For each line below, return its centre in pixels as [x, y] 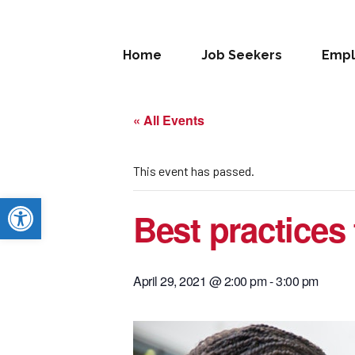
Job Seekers [242, 55]
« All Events [169, 120]
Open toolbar [47, 205]
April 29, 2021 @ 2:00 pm [200, 281]
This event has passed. [194, 171]
